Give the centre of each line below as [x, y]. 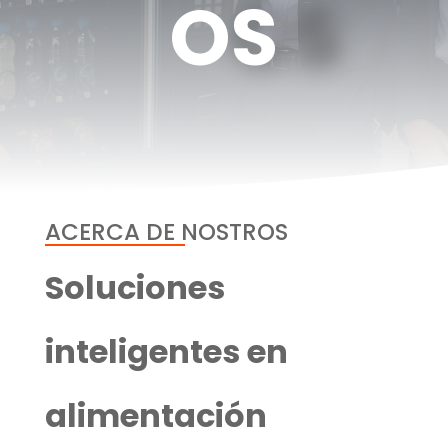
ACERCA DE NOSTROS [166, 232]
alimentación [155, 415]
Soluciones [134, 287]
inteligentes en [166, 351]
